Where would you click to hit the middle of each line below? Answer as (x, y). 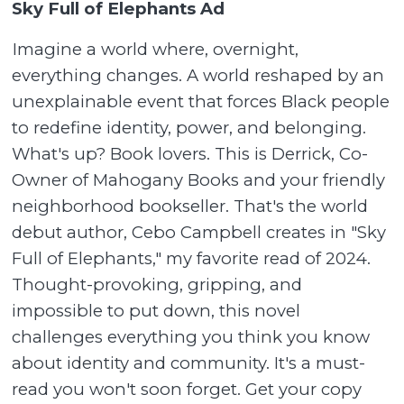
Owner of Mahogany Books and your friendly (199, 179)
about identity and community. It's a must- (189, 363)
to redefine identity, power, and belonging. (189, 127)
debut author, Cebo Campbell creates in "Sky (199, 232)
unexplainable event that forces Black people (201, 101)
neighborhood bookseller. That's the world (190, 206)
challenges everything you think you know (191, 336)
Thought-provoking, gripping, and (157, 284)
